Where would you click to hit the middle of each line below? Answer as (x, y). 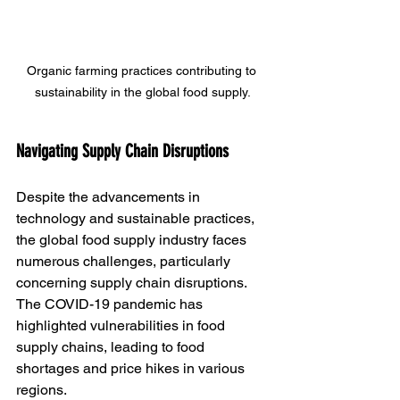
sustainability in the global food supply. (143, 92)
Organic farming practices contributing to (143, 71)
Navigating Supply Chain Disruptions (122, 151)
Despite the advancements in (110, 197)
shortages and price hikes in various (132, 369)
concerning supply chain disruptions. (133, 283)
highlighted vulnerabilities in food (122, 326)
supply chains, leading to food (112, 347)
